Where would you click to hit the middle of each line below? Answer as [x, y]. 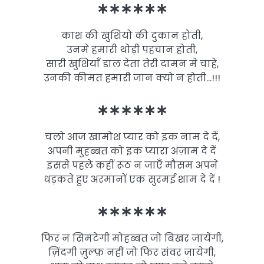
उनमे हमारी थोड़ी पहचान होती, [132, 49]
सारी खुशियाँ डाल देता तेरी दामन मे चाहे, [132, 64]
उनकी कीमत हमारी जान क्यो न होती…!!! [132, 78]
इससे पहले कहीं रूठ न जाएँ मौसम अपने [132, 165]
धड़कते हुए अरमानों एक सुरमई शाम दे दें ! [132, 179]
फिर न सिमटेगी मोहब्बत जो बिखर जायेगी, [132, 239]
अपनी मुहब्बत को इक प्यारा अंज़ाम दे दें [132, 151]
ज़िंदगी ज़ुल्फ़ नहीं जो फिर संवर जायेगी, [132, 253]
